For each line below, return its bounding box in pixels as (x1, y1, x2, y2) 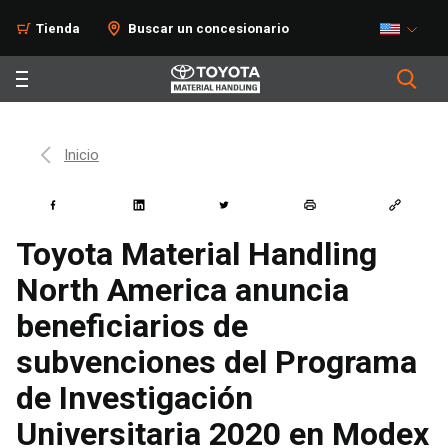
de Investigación (16, 379, 253, 417)
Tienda (36, 21, 80, 36)
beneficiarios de (16, 307, 248, 345)
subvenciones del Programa (16, 343, 417, 381)
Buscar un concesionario (128, 21, 289, 36)
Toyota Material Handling (16, 235, 377, 273)
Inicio (64, 146, 99, 164)
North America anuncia (16, 271, 349, 309)
